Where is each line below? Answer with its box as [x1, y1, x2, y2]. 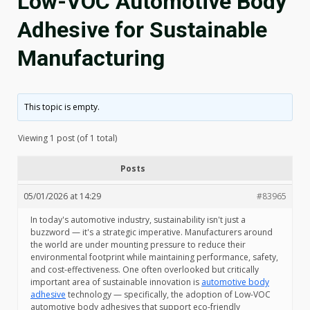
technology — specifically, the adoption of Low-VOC [66, 289, 271, 300]
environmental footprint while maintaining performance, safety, [30, 251, 278, 263]
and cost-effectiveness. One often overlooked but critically [30, 264, 259, 275]
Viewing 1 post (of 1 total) [18, 132, 117, 144]
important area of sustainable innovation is [30, 276, 201, 288]
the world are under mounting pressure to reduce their [30, 239, 246, 250]
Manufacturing [17, 45, 165, 71]
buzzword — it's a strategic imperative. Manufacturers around [30, 226, 273, 238]
